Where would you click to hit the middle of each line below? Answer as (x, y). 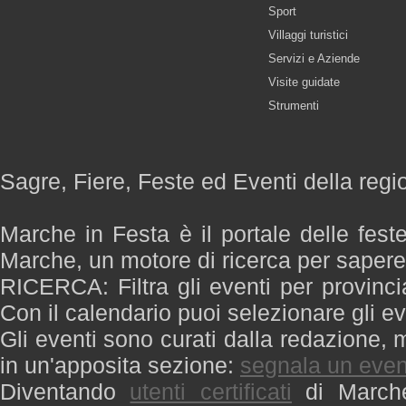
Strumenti (294, 106)
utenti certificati (211, 391)
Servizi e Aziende (314, 58)
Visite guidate (304, 82)
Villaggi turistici (308, 35)
